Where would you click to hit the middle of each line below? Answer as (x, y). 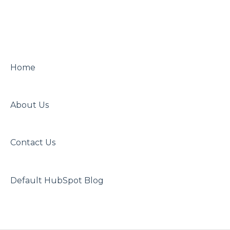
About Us (30, 105)
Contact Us (33, 143)
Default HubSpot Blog (57, 180)
